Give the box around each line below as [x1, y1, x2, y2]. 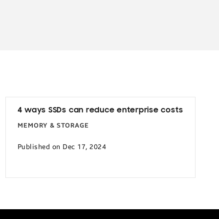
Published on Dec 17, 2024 [17, 143, 107, 151]
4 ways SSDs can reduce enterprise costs [17, 106, 183, 114]
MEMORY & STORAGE [17, 121, 89, 130]
